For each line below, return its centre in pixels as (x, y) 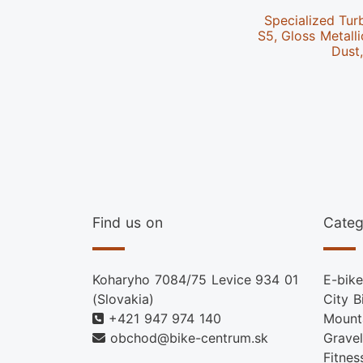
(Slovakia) (123, 299)
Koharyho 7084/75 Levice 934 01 (196, 280)
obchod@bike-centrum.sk (189, 338)
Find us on (128, 223)
